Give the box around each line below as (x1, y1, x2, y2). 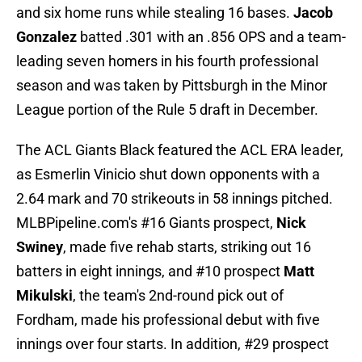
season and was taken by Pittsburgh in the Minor (16, 77, 327, 95)
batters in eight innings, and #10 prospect (16, 263, 284, 280)
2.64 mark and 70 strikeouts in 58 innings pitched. (16, 190, 333, 208)
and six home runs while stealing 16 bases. (16, 4, 293, 22)
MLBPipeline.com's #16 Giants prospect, (16, 214, 276, 232)
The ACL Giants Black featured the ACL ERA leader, (16, 141, 343, 159)
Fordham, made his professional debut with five (16, 311, 320, 329)
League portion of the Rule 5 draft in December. (16, 101, 318, 119)
